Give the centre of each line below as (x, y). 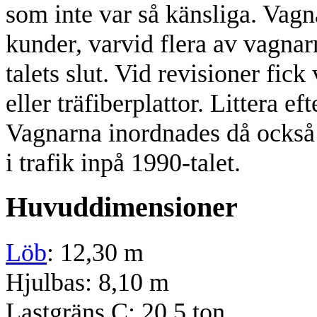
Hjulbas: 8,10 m (87, 283)
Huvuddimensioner (122, 208)
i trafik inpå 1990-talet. (123, 162)
